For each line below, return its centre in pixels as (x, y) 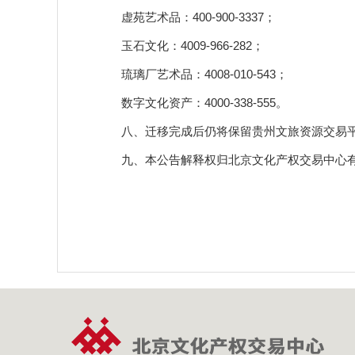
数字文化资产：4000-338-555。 (193, 103)
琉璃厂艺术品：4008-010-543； (193, 74)
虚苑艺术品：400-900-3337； (187, 17)
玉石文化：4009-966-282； (181, 46)
